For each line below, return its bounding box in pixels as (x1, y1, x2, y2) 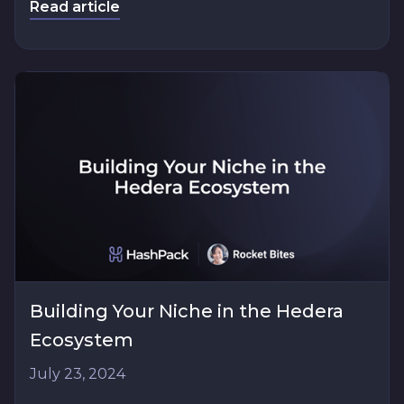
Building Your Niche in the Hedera (30, 300, 344, 323)
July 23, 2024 (30, 365, 125, 383)
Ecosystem (30, 329, 133, 352)
